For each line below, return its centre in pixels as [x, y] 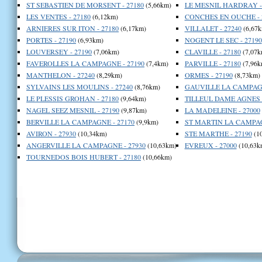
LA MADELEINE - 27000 [222, 110]
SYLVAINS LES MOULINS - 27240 [80, 86]
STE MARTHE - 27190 [218, 133]
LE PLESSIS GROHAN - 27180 [73, 98]
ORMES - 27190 [208, 75]
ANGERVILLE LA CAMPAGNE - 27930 [86, 145]
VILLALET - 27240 [213, 28]
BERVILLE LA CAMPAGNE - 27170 [80, 121]
